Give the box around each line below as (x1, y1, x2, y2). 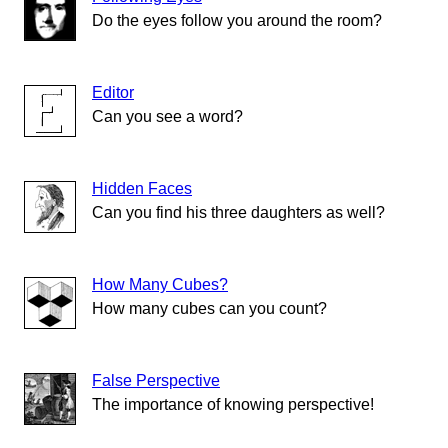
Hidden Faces (92, 180, 192, 198)
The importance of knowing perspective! (92, 396, 374, 414)
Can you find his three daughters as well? (92, 204, 385, 222)
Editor (92, 84, 134, 102)
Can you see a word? (92, 108, 243, 126)
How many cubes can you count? (92, 300, 327, 318)
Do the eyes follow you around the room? (92, 12, 382, 30)
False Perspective (92, 372, 220, 390)
